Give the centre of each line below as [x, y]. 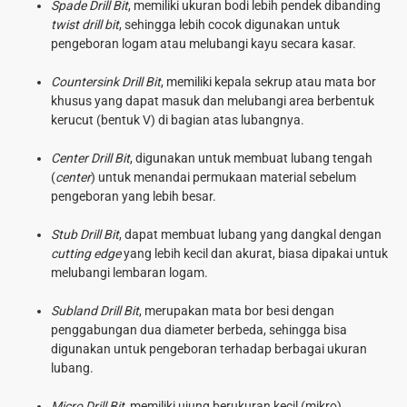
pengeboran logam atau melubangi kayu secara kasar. [203, 43]
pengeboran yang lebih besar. [134, 196]
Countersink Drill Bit [106, 81]
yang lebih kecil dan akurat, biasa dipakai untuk [254, 253]
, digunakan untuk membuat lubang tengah [251, 158]
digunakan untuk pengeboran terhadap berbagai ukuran [209, 348]
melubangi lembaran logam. [129, 272]
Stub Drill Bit [85, 234]
